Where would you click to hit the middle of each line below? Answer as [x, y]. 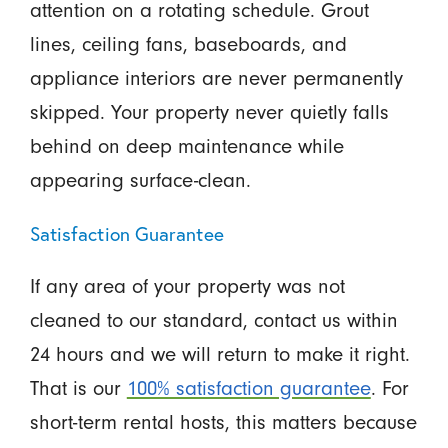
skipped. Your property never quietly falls [209, 111]
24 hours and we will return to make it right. [219, 354]
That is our [78, 388]
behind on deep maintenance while [186, 145]
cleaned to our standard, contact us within [213, 320]
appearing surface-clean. [140, 179]
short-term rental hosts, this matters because [223, 422]
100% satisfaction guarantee [248, 388]
